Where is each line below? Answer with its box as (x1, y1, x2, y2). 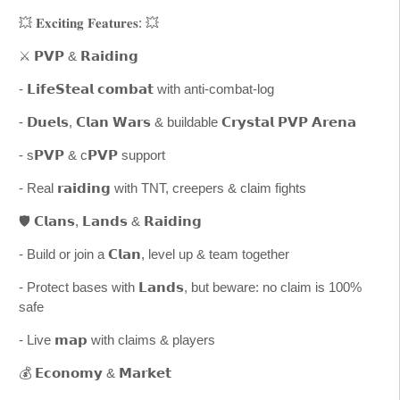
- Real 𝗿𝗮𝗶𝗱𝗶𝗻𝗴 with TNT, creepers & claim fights (19, 179, 306, 196)
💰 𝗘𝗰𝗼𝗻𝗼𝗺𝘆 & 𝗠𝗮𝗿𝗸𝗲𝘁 (19, 364, 171, 380)
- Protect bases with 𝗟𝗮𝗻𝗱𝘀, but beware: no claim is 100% (19, 279, 362, 295)
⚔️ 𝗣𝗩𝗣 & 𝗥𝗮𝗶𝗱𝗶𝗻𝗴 (19, 47, 138, 63)
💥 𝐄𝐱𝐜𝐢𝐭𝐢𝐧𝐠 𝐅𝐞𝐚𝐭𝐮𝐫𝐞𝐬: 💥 (19, 14, 159, 30)
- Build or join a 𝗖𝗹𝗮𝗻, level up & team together (19, 246, 289, 262)
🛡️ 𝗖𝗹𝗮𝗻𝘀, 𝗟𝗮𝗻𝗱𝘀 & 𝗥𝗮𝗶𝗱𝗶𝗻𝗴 (19, 212, 202, 229)
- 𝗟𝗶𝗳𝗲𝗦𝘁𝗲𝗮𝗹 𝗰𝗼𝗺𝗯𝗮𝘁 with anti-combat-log (19, 80, 274, 96)
